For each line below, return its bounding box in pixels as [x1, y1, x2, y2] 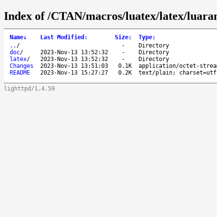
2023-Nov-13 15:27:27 [40, 69, 108, 76]
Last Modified [40, 33, 84, 41]
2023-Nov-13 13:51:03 [40, 62, 108, 69]
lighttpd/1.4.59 [4, 85, 55, 92]
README [10, 69, 30, 76]
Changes [10, 62, 33, 69]
